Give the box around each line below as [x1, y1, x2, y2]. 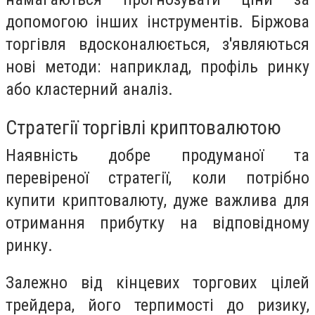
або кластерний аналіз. [6, 79, 173, 99]
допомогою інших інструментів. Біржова [6, 11, 309, 32]
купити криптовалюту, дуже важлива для [6, 190, 309, 210]
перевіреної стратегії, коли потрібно [6, 167, 309, 188]
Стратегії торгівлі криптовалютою [6, 115, 281, 139]
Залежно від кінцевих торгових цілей [6, 273, 309, 293]
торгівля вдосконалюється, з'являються [6, 34, 309, 54]
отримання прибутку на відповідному [6, 212, 309, 233]
